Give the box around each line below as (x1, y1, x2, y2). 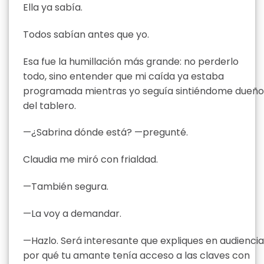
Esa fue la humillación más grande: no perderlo (23, 54, 239, 68)
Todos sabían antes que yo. (23, 27, 149, 41)
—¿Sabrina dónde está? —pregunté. (23, 126, 188, 140)
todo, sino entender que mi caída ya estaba (23, 69, 224, 83)
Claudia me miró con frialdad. (23, 153, 158, 167)
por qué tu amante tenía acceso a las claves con (23, 248, 250, 262)
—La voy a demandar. (23, 206, 121, 220)
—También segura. (23, 179, 108, 193)
